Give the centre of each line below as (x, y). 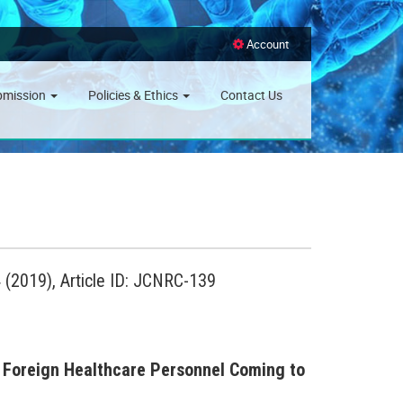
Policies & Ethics (134, 95)
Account (266, 44)
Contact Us (251, 95)
